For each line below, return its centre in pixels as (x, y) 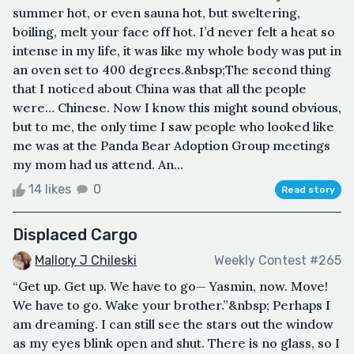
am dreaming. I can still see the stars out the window (173, 324)
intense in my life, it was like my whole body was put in (177, 50)
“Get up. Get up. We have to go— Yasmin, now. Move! (170, 286)
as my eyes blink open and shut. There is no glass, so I (176, 343)
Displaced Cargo (75, 234)
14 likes (50, 189)
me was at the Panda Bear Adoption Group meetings (171, 145)
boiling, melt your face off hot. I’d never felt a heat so (174, 31)
